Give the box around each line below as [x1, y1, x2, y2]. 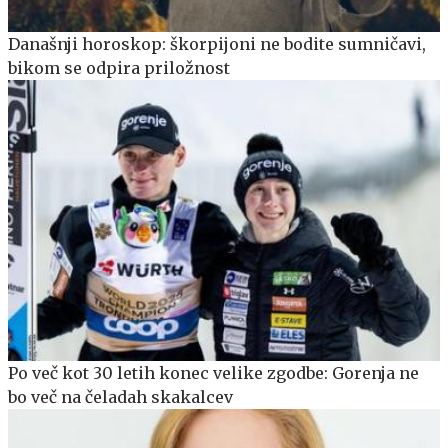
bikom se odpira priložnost [8, 57, 230, 78]
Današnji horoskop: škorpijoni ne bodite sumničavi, [8, 33, 426, 54]
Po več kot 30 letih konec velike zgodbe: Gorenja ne [8, 362, 419, 383]
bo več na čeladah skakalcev [8, 386, 233, 407]
